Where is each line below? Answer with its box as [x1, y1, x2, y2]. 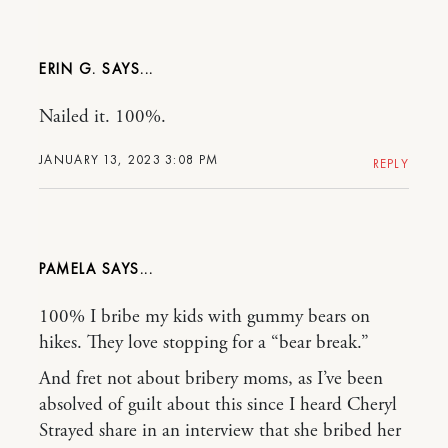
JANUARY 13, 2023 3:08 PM [39, 151, 219, 168]
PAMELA [39, 259, 102, 279]
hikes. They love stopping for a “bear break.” [39, 331, 369, 355]
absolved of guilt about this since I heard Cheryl [39, 393, 397, 417]
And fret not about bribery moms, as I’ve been [39, 367, 383, 391]
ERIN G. [39, 59, 97, 79]
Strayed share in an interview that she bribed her [39, 419, 401, 443]
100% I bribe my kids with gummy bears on [39, 305, 370, 329]
